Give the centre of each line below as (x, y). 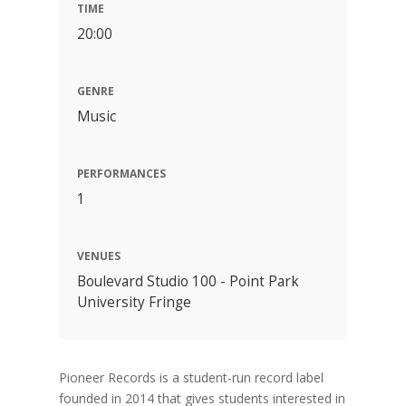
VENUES (98, 256)
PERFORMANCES (121, 174)
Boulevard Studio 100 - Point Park (188, 282)
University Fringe (134, 303)
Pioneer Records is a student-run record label (191, 378)
